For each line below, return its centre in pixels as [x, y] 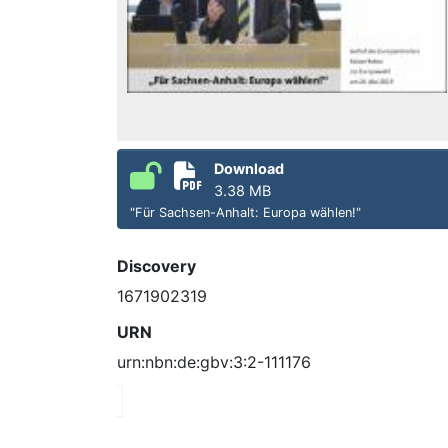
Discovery [156, 265]
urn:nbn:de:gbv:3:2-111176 [214, 361]
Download [249, 168]
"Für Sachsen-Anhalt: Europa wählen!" [245, 212]
